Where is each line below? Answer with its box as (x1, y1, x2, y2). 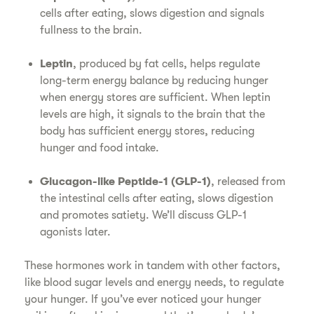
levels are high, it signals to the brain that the (40, 108, 266, 121)
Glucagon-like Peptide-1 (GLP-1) (40, 175, 212, 188)
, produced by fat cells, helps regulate (73, 57, 261, 70)
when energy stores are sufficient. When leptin (40, 91, 271, 104)
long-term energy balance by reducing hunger (40, 74, 269, 87)
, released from (211, 175, 286, 188)
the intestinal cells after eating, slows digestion (40, 192, 274, 205)
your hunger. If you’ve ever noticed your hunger (25, 293, 262, 306)
